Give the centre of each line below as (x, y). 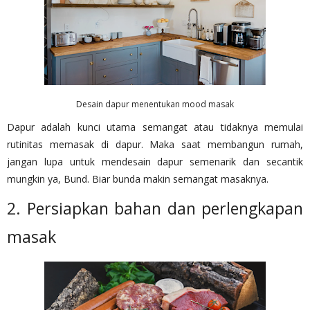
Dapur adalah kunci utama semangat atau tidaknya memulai (155, 127)
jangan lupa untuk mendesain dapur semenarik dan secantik (155, 161)
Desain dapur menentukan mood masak (155, 104)
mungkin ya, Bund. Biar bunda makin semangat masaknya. (138, 179)
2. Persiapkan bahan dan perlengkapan (155, 208)
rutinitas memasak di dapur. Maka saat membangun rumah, (155, 144)
